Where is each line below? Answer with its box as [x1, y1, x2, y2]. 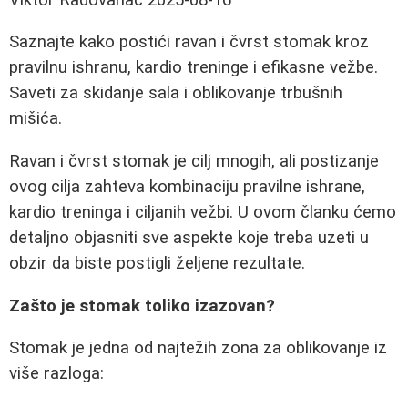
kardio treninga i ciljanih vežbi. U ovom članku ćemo [9, 202, 396, 223]
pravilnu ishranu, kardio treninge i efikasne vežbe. [9, 57, 378, 78]
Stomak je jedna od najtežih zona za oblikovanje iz [9, 338, 387, 359]
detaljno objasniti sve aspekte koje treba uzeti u [9, 228, 369, 249]
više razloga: [9, 363, 104, 384]
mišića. [9, 108, 62, 129]
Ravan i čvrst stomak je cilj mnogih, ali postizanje [9, 151, 379, 172]
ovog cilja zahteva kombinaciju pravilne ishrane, [9, 177, 365, 198]
